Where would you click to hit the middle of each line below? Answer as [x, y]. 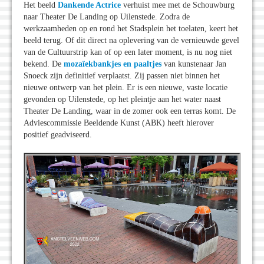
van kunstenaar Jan [194, 64]
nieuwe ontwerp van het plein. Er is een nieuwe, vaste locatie [126, 88]
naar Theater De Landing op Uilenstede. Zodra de [107, 17]
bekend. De [44, 64]
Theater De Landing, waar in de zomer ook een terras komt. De [130, 111]
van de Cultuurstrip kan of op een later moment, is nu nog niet [128, 52]
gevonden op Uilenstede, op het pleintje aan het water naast [122, 100]
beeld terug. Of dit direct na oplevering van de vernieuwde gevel [131, 41]
